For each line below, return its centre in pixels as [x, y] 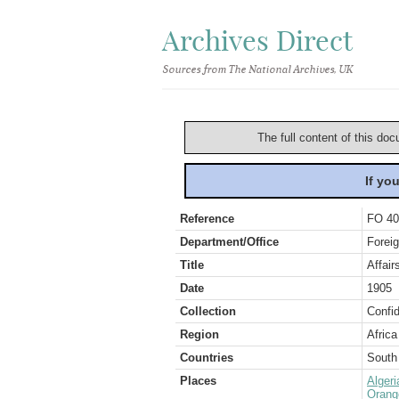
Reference [207, 219]
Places [198, 381]
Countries [207, 358]
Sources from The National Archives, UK [257, 69]
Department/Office [229, 242]
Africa [382, 334]
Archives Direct [257, 41]
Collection [208, 311]
